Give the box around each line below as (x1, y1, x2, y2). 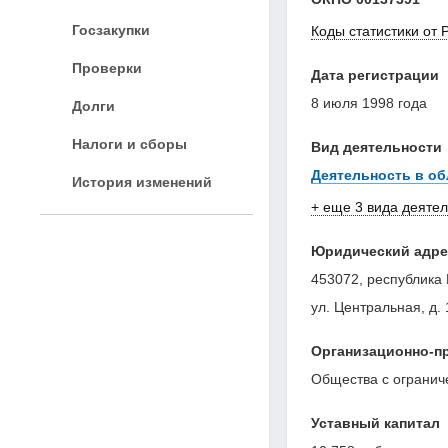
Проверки (72, 59, 142, 76)
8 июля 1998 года (311, 94, 427, 111)
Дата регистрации (311, 66, 439, 83)
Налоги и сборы (72, 135, 187, 152)
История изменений (72, 173, 212, 190)
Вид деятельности (311, 138, 442, 155)
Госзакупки (72, 21, 150, 38)
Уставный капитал (311, 414, 440, 431)
